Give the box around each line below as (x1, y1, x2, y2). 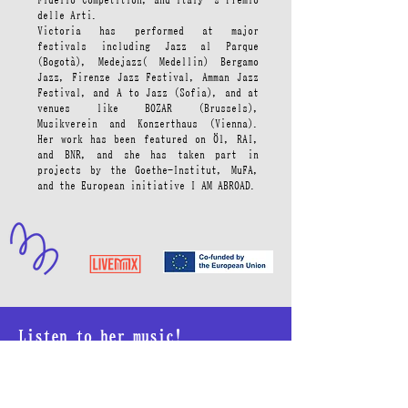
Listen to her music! (18, 328, 182, 344)
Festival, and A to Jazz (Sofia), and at (37, 87, 259, 97)
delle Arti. (37, 9, 97, 20)
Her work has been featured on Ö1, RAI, (37, 133, 259, 144)
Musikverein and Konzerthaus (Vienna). (37, 117, 259, 128)
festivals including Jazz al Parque (37, 40, 259, 51)
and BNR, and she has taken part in (37, 148, 259, 159)
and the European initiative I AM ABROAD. (37, 179, 256, 190)
